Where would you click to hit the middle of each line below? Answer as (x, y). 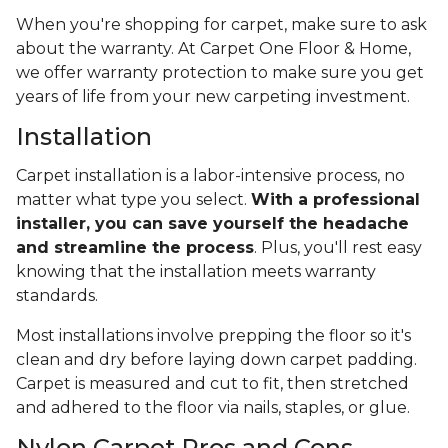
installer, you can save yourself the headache (212, 224)
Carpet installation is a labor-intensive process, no (210, 176)
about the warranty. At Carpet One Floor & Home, (213, 49)
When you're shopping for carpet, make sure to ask (221, 25)
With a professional (335, 200)
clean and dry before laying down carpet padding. (216, 360)
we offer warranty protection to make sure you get (220, 73)
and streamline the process (135, 248)
